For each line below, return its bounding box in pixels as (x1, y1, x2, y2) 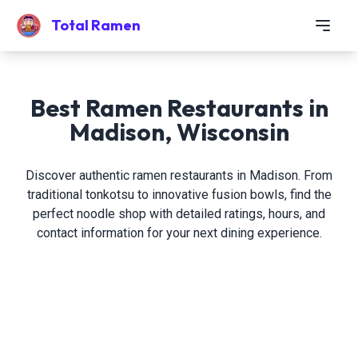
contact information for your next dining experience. (36, 225, 322, 241)
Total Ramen (51, 16, 141, 34)
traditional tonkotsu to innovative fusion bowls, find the (26, 187, 332, 202)
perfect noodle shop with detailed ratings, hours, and (33, 206, 325, 221)
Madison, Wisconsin (69, 117, 289, 147)
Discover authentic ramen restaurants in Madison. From (26, 168, 332, 183)
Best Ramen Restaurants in (30, 93, 328, 123)
